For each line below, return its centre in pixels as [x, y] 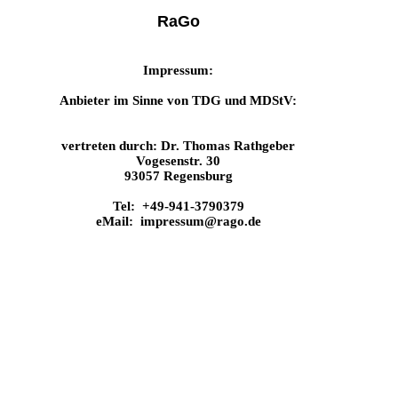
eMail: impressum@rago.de [178, 221]
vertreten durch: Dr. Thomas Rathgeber [178, 146]
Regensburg [198, 176]
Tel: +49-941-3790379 [178, 206]
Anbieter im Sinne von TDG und [155, 100]
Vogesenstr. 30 [178, 161]
